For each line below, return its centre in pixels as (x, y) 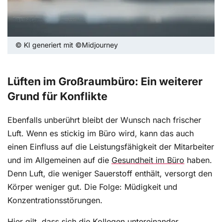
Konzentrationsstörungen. (55, 200)
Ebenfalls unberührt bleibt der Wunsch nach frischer (104, 120)
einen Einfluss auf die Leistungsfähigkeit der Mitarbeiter (111, 147)
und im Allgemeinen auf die (59, 160)
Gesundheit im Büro (148, 160)
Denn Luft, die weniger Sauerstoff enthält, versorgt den (110, 174)
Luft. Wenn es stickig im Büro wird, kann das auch (101, 134)
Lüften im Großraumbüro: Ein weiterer (105, 82)
